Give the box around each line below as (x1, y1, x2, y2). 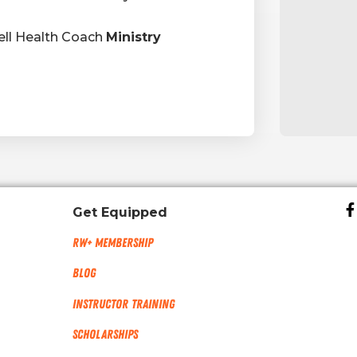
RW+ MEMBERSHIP (72, 234, 153, 251)
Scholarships (72, 327, 138, 343)
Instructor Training (72, 296, 175, 312)
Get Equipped (72, 204, 167, 220)
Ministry (106, 29, 161, 45)
